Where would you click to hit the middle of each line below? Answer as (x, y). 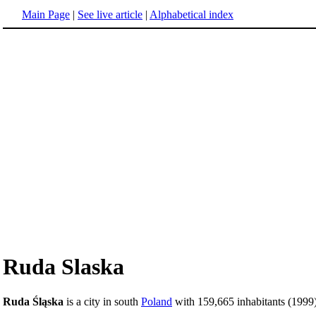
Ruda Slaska (63, 267)
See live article (110, 14)
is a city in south (102, 301)
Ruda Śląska (33, 301)
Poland (157, 301)
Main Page (46, 14)
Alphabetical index (192, 14)
